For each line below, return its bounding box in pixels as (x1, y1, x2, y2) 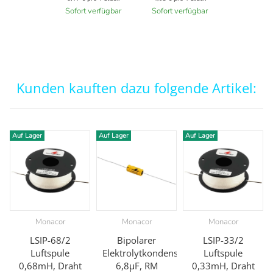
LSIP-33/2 (202, 233, 244, 246)
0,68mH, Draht (18, 259, 82, 272)
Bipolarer (117, 233, 156, 246)
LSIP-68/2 (29, 233, 71, 246)
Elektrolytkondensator (102, 246, 195, 259)
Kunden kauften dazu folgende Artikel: (16, 78, 257, 97)
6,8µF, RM (115, 259, 158, 272)
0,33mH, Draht (191, 259, 255, 272)
